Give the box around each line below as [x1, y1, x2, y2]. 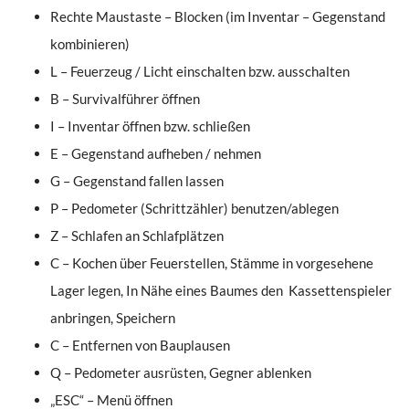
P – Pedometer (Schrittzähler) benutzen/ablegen [50, 200, 339, 217]
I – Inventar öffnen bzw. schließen [50, 118, 250, 135]
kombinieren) [50, 36, 130, 53]
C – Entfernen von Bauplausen [50, 337, 230, 354]
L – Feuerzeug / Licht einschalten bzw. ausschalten [50, 63, 350, 80]
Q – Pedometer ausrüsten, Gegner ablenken [50, 364, 311, 382]
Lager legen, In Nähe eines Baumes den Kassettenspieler [50, 282, 392, 299]
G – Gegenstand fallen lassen [50, 173, 224, 190]
